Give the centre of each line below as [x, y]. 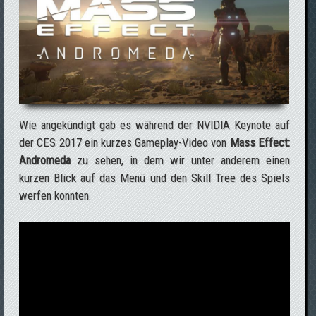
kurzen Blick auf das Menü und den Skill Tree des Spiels [154, 178]
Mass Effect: [260, 142]
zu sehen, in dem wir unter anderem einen [180, 160]
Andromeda [45, 160]
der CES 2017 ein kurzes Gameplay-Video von [124, 142]
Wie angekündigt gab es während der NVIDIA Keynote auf [154, 125]
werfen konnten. [56, 195]
